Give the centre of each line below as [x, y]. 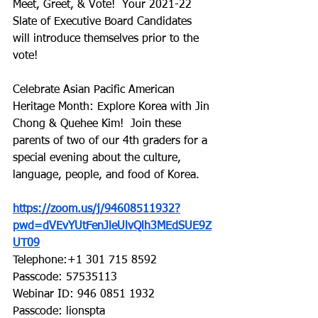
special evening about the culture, [99, 159]
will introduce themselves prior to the [108, 39]
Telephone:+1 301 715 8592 [85, 261]
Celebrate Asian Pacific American [95, 91]
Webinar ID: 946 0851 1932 [84, 295]
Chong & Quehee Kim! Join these [99, 125]
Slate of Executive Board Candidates [104, 22]
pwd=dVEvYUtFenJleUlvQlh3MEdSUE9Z [112, 227]
